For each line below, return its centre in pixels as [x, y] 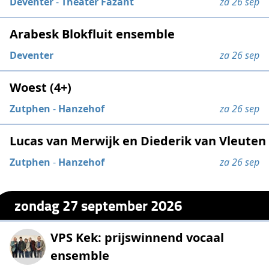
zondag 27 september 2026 [98, 205]
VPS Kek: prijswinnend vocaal [138, 237]
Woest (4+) [41, 88]
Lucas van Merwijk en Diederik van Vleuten [138, 141]
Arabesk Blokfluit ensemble [92, 34]
